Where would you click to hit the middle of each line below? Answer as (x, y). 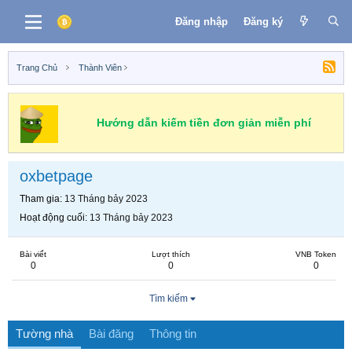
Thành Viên (100, 68)
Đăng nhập (201, 21)
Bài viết (33, 254)
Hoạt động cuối (52, 218)
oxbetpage (56, 176)
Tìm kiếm (168, 299)
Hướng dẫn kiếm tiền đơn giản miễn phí (203, 123)
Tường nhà (44, 334)
